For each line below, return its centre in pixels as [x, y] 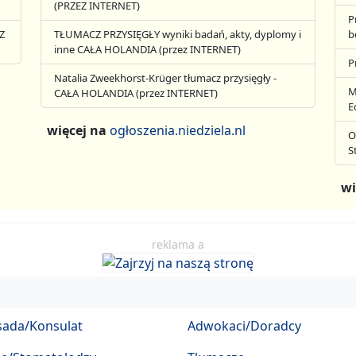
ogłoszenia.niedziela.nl [178, 130]
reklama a [178, 244]
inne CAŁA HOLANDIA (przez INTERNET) [148, 49]
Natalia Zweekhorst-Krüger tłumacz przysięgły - [166, 77]
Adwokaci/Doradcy [244, 326]
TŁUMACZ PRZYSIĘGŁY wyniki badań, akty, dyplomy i [178, 34]
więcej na [79, 130]
